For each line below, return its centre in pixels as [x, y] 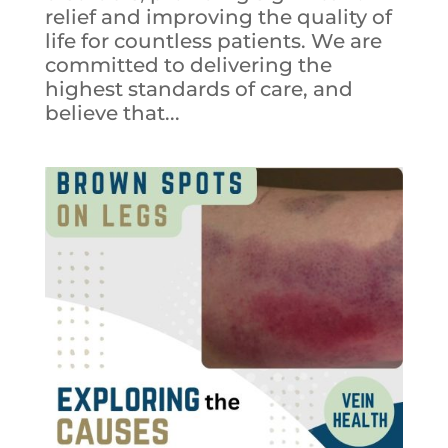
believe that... [112, 112]
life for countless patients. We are [213, 40]
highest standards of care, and [198, 88]
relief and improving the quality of [218, 16]
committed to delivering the [188, 64]
